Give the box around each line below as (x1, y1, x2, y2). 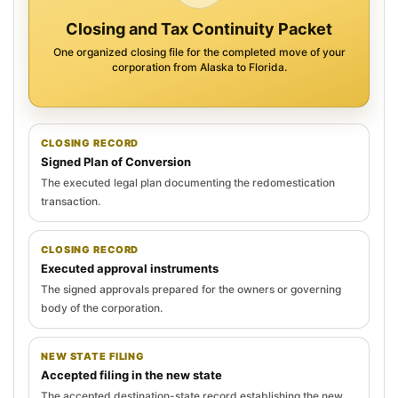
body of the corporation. (41, 300, 163, 314)
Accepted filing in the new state (41, 367, 222, 382)
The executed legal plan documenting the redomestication (41, 175, 335, 189)
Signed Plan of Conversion (41, 154, 191, 169)
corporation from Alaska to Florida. (111, 60, 287, 74)
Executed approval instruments (41, 260, 219, 275)
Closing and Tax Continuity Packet (66, 19, 332, 38)
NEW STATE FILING (41, 349, 146, 362)
